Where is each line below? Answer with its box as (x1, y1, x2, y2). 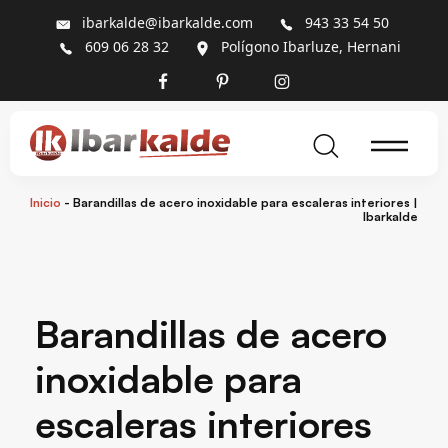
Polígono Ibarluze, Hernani (221, 37, 401, 57)
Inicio (30, 194, 61, 210)
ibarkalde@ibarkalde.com (81, 13, 253, 33)
